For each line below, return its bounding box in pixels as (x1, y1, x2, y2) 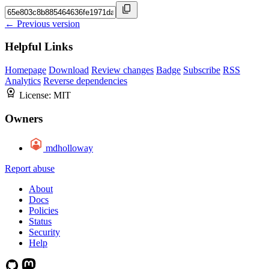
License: (19, 90, 53, 101)
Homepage (5, 65, 46, 76)
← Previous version (5, 18, 80, 29)
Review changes (91, 65, 154, 76)
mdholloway (46, 142, 93, 153)
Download (49, 65, 89, 76)
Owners (5, 112, 43, 125)
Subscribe (183, 65, 220, 76)
